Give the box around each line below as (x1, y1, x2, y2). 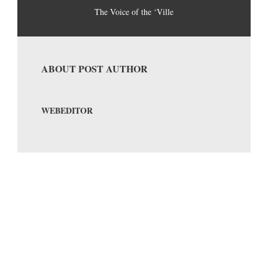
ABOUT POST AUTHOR (41, 62, 148, 76)
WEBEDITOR (41, 104, 93, 117)
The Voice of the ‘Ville (95, 6, 173, 18)
